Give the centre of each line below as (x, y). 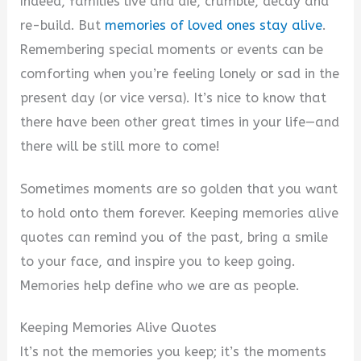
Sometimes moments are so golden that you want (179, 189)
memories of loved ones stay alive (214, 26)
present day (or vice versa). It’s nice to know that (174, 98)
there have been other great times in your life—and (180, 122)
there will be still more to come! (120, 147)
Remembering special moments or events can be (172, 50)
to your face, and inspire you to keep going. (158, 261)
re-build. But (63, 26)
